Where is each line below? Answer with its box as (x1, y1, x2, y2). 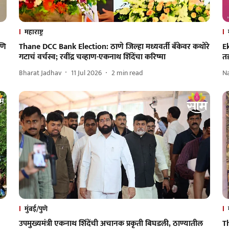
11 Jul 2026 (71, 66, 102, 79)
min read (116, 66, 143, 79)
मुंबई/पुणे (24, 203, 48, 215)
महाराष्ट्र (24, 26, 43, 38)
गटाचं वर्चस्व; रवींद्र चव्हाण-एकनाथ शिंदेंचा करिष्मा (18, 50, 166, 64)
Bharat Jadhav (18, 66, 61, 79)
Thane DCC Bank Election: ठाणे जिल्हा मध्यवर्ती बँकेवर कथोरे (18, 40, 210, 54)
